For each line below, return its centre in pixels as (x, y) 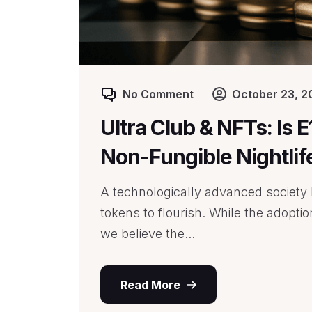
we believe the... (148, 234)
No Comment (158, 94)
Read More (150, 284)
